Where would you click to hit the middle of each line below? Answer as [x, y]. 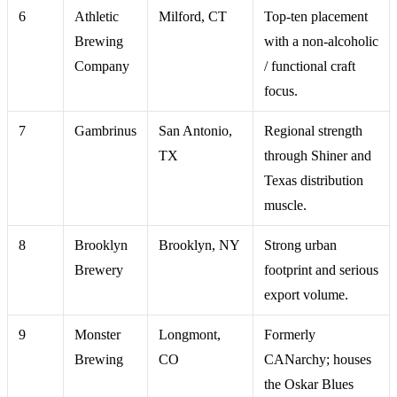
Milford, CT [193, 16]
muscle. [285, 205]
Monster [97, 334]
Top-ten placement [316, 16]
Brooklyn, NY [199, 245]
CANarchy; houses [318, 359]
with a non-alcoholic [321, 41]
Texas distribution [314, 180]
